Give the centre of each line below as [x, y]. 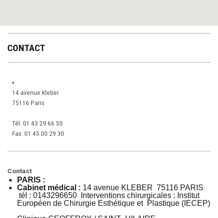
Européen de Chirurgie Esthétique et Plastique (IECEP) [114, 203]
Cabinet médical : [50, 188]
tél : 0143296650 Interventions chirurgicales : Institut [108, 195]
